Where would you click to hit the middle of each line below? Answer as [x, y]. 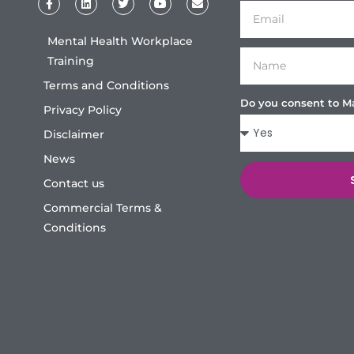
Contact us [74, 183]
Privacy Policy [83, 110]
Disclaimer [74, 134]
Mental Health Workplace [121, 41]
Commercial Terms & [103, 208]
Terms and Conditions [107, 85]
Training [71, 61]
